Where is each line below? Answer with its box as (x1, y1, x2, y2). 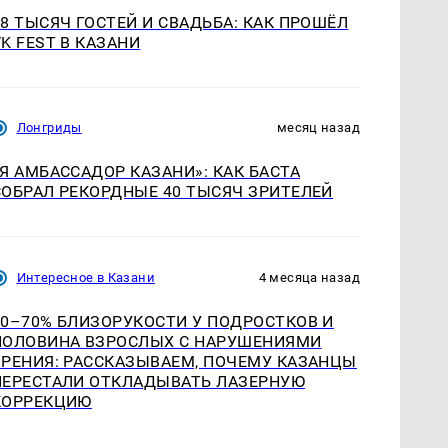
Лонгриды (16, 120, 82, 136)
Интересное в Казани (16, 269, 155, 285)
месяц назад (276, 120, 360, 136)
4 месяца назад (258, 269, 360, 285)
